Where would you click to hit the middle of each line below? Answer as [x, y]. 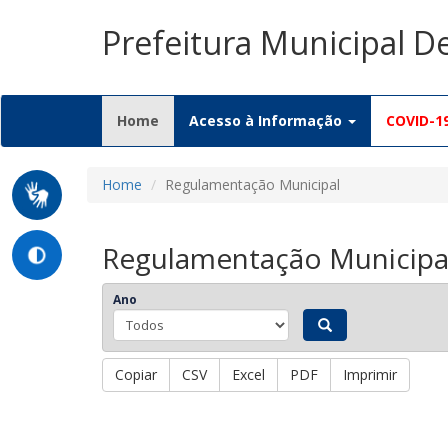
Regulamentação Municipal [252, 184]
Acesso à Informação [267, 120]
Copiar [136, 374]
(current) [190, 119]
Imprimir [370, 374]
